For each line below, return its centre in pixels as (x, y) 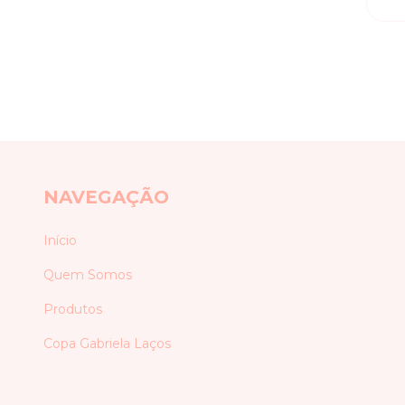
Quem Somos (88, 274)
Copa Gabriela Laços (107, 343)
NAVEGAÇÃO (106, 198)
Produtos (73, 309)
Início (60, 240)
